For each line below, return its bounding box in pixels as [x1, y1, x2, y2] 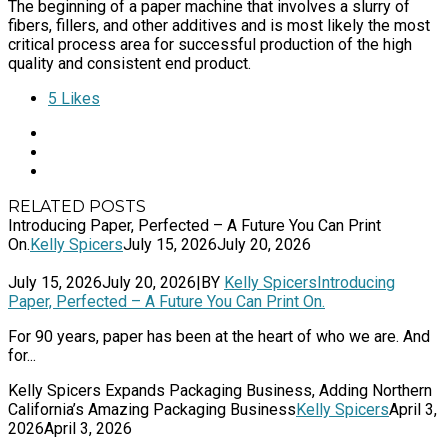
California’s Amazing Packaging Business [8, 399, 296, 419]
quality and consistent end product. [8, 53, 251, 73]
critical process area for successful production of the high [8, 34, 412, 54]
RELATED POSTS [8, 196, 146, 216]
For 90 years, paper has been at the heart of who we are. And [8, 326, 430, 346]
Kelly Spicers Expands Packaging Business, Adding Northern [8, 380, 432, 400]
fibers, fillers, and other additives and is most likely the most [8, 15, 430, 35]
